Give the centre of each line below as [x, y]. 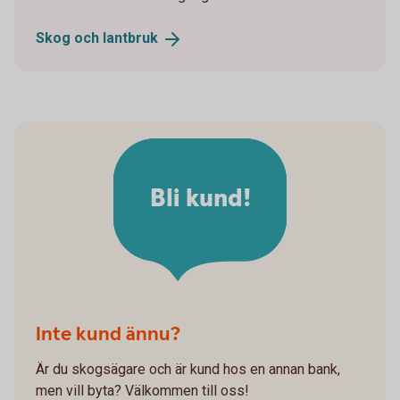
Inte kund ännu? [108, 334]
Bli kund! [200, 200]
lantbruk [130, 38]
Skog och [69, 38]
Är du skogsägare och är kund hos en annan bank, [188, 369]
